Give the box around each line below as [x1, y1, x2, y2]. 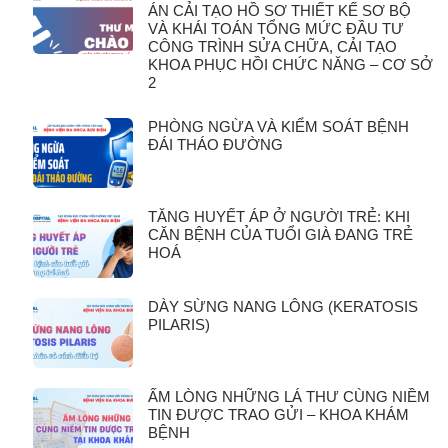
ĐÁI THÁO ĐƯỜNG [148, 135, 283, 153]
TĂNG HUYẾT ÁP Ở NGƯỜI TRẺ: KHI [148, 207, 410, 225]
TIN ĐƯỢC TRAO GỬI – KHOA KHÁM [148, 405, 409, 423]
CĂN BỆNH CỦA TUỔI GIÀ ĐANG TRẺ [148, 225, 413, 243]
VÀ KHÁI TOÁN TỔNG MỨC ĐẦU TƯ [148, 19, 404, 37]
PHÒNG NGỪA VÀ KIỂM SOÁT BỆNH [148, 117, 409, 135]
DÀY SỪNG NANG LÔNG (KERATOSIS [148, 297, 418, 315]
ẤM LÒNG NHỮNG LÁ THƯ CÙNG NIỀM [148, 387, 430, 405]
